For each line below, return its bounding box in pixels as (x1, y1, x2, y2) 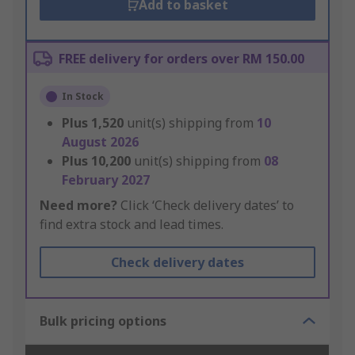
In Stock (62, 90, 104, 104)
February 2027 (62, 171, 150, 189)
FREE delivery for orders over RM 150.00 (59, 50, 304, 68)
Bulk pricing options (40, 312, 166, 330)
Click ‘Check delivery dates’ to (117, 197, 294, 215)
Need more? (40, 197, 117, 215)
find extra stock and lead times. (40, 216, 223, 234)
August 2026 (62, 133, 139, 151)
